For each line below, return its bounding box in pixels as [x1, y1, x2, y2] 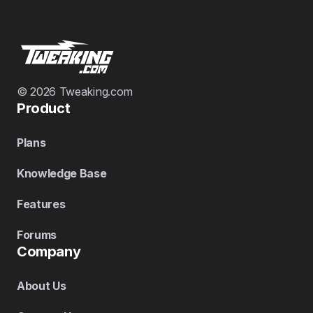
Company [17, 242, 81, 260]
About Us [17, 278, 66, 293]
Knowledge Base [17, 166, 107, 180]
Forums [17, 227, 57, 242]
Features [17, 196, 66, 211]
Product [17, 99, 71, 117]
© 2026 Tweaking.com [17, 84, 133, 99]
